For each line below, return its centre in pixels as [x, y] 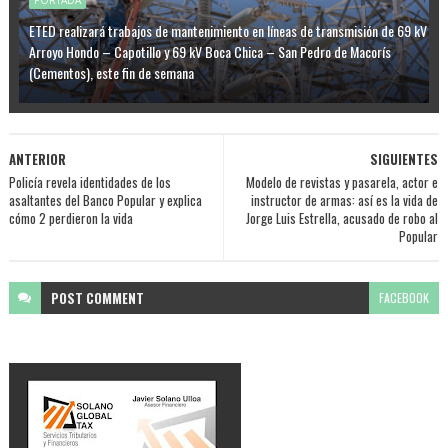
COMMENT [114, 298]
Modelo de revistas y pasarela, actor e [342, 182]
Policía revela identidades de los [89, 182]
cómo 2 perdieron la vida [70, 218]
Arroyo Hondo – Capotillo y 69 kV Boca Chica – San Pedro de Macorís [209, 51]
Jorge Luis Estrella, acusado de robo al [342, 218]
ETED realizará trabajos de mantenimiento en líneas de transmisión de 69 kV [227, 30]
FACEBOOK [404, 297]
